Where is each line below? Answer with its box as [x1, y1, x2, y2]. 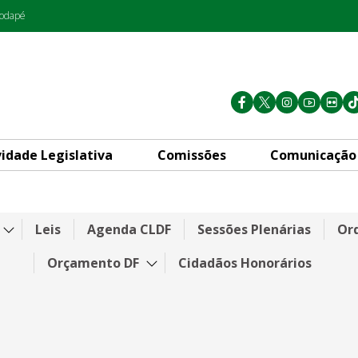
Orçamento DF [47, 253, 139, 272]
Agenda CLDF [86, 220, 171, 238]
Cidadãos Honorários [178, 253, 312, 272]
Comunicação [270, 145, 356, 164]
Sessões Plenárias [197, 220, 311, 238]
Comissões [157, 145, 226, 164]
